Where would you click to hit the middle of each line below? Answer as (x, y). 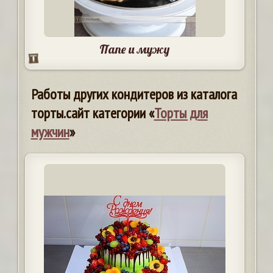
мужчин (50, 132)
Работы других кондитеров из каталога (134, 94)
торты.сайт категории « (92, 113)
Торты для (181, 113)
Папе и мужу (135, 49)
